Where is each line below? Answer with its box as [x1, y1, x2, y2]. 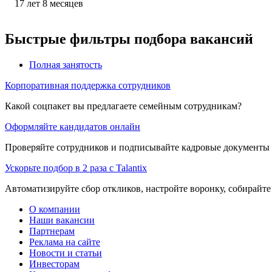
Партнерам [29, 225, 75, 236]
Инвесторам [29, 258, 80, 269]
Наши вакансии [29, 214, 95, 225]
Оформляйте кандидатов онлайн [5, 121, 140, 132]
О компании [29, 203, 80, 214]
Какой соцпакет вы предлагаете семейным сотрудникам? [5, 100, 242, 111]
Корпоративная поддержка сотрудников [5, 80, 171, 90]
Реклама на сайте [29, 236, 100, 247]
